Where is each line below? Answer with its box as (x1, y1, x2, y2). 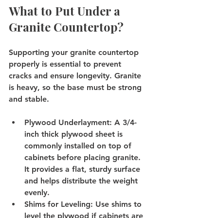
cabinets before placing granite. (24, 152, 143, 162)
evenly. (24, 187, 50, 197)
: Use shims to (91, 199, 144, 209)
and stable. (9, 94, 49, 104)
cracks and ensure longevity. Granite (9, 71, 144, 80)
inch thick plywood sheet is (24, 129, 125, 139)
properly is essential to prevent (9, 59, 124, 69)
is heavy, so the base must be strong (9, 82, 144, 92)
